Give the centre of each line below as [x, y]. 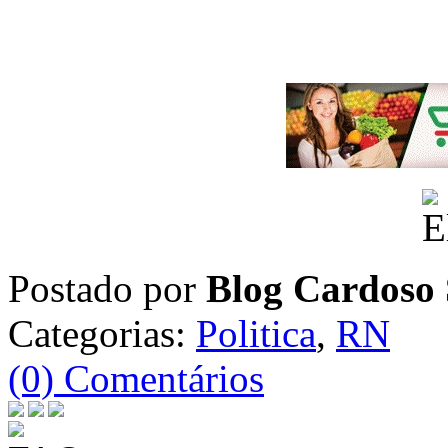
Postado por [107, 288]
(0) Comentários [136, 378]
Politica [256, 333]
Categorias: [102, 333]
